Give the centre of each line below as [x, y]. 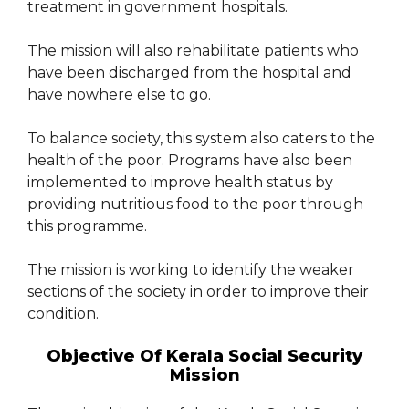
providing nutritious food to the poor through [195, 204]
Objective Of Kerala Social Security [204, 357]
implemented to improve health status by [180, 183]
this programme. [87, 226]
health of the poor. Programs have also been [190, 161]
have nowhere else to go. [119, 95]
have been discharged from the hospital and [189, 73]
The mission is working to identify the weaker [191, 270]
